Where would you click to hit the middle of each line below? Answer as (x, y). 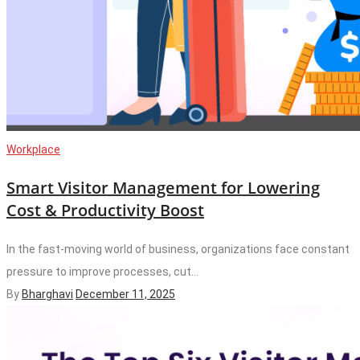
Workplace (33, 149)
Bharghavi (47, 294)
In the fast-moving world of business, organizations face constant (178, 249)
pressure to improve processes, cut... (102, 271)
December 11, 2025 (125, 294)
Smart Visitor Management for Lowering (163, 187)
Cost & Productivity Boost (105, 210)
